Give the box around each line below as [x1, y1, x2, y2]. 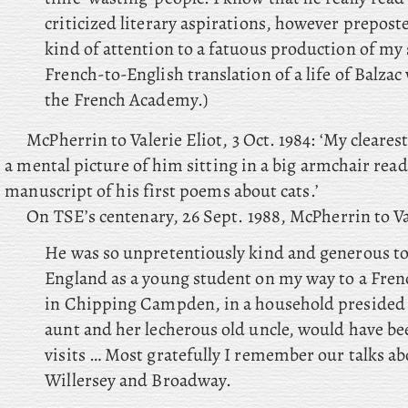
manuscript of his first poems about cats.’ [5, 178, 319, 203]
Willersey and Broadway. [45, 368, 232, 393]
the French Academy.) [45, 87, 208, 112]
